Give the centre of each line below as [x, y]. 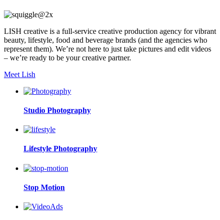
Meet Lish [20, 74]
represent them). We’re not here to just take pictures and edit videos [108, 49]
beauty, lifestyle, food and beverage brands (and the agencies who [106, 40]
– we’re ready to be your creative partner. [68, 57]
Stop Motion [44, 187]
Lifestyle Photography [60, 149]
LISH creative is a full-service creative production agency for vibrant [110, 31]
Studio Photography [57, 110]
